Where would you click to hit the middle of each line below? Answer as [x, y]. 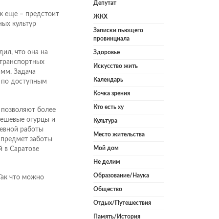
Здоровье [107, 53]
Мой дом [106, 148]
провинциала [111, 39]
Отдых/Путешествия [122, 203]
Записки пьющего [118, 31]
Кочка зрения [112, 94]
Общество [108, 189]
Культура [105, 121]
